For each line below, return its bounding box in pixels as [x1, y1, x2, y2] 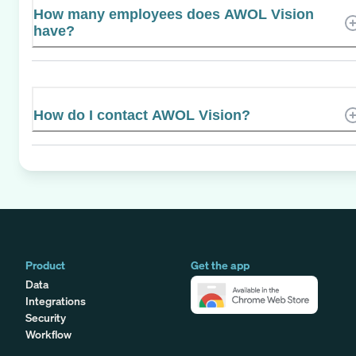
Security [25, 309, 66, 325]
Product [25, 257, 65, 273]
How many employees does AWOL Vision [33, 6, 314, 22]
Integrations [25, 292, 86, 308]
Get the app [191, 257, 250, 273]
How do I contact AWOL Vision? [33, 106, 250, 123]
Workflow [25, 326, 72, 342]
